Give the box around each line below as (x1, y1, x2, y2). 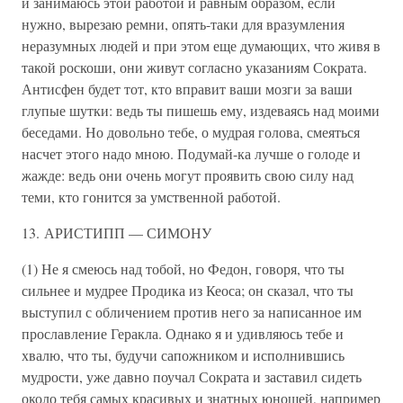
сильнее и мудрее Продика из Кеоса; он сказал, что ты (22, 281, 354, 300)
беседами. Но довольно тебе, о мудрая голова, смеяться (22, 122, 360, 141)
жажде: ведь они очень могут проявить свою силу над (22, 166, 354, 184)
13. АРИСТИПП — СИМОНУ (22, 223, 211, 242)
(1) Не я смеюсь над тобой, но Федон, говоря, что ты (22, 259, 345, 278)
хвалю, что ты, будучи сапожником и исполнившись (22, 345, 345, 364)
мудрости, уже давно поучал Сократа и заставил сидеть (22, 367, 362, 386)
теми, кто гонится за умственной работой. (22, 187, 281, 206)
